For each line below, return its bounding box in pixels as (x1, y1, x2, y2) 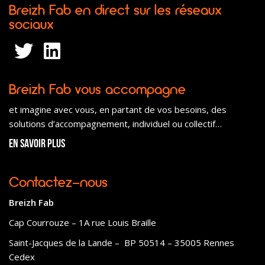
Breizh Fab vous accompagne (9, 80, 185, 99)
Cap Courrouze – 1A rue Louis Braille (9, 216, 156, 229)
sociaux (9, 15, 53, 34)
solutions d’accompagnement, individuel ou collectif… (9, 118, 222, 130)
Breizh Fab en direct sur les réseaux (9, 1, 221, 20)
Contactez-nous (9, 173, 108, 192)
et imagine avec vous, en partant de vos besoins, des (9, 104, 227, 116)
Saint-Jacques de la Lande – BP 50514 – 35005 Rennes (9, 237, 234, 249)
